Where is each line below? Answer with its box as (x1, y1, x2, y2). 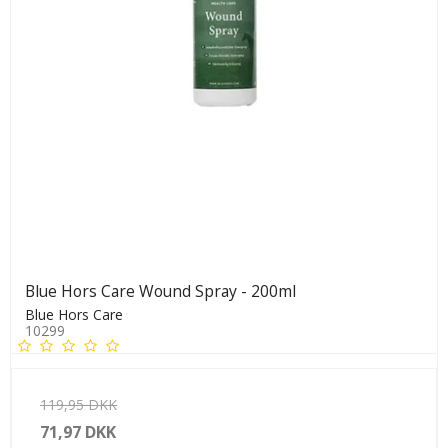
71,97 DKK (40, 420, 116, 443)
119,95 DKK (40, 394, 117, 414)
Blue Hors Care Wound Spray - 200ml (25, 279, 296, 302)
